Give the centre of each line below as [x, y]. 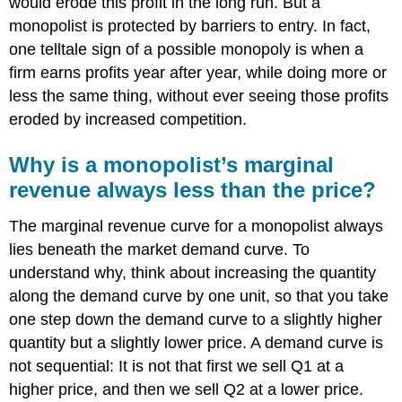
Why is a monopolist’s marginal [172, 164]
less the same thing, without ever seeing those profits [199, 96]
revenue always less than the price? [193, 189]
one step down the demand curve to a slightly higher [196, 319]
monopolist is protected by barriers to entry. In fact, [190, 26]
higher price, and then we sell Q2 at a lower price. [187, 389]
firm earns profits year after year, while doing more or [198, 72]
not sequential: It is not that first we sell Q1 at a [177, 366]
